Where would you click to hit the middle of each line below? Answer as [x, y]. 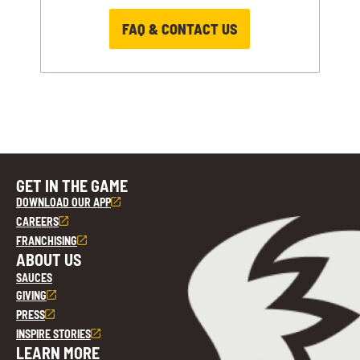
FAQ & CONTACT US [180, 29]
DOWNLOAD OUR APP [63, 202]
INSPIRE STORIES [53, 333]
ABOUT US [49, 259]
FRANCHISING [47, 240]
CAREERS [37, 221]
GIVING [31, 295]
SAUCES [34, 277]
